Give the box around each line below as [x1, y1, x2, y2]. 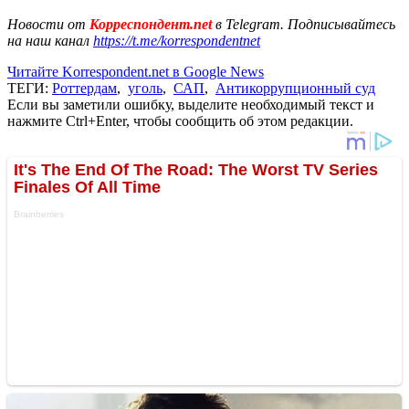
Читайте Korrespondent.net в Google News [7, 63, 264, 79]
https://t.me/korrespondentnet [93, 32, 260, 48]
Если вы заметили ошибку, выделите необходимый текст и [7, 96, 374, 112]
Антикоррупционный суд [215, 79, 375, 96]
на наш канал [7, 32, 93, 48]
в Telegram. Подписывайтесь [215, 16, 395, 32]
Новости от [7, 16, 86, 32]
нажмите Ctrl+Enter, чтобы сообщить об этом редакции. [7, 112, 353, 129]
